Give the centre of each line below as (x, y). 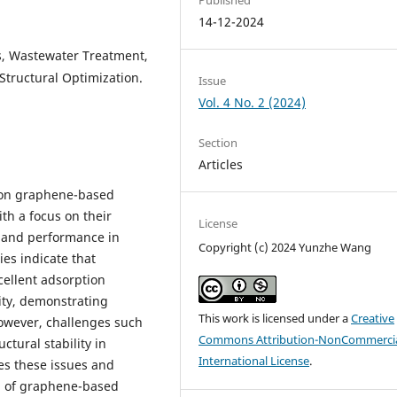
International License (254, 361)
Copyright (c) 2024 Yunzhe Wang (285, 247)
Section (218, 142)
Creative (373, 319)
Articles (221, 164)
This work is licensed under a (275, 319)
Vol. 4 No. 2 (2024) (253, 102)
